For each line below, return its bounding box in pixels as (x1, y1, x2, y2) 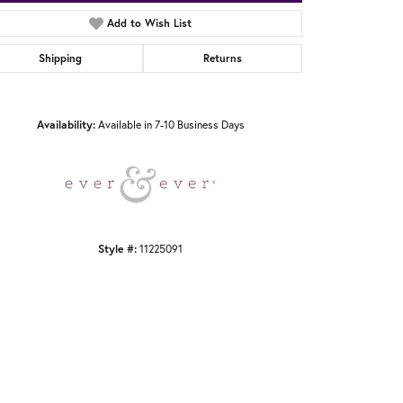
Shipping (39, 51, 83, 66)
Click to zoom (198, 103, 264, 119)
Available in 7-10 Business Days (97, 117, 245, 132)
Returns (202, 51, 242, 66)
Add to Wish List (107, 16, 193, 31)
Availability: (36, 117, 95, 132)
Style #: (98, 241, 137, 256)
